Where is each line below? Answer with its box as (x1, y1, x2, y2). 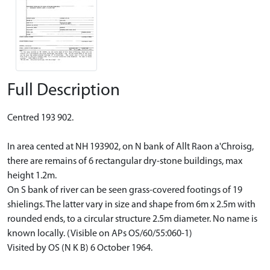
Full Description (7, 81, 120, 99)
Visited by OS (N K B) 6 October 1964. (7, 243, 152, 253)
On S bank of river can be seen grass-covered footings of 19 (7, 185, 242, 195)
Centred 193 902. (7, 113, 74, 123)
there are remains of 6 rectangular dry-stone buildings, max (7, 156, 242, 166)
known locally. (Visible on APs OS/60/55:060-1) (7, 228, 192, 239)
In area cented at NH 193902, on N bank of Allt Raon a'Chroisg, (7, 142, 254, 152)
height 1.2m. (7, 171, 57, 181)
